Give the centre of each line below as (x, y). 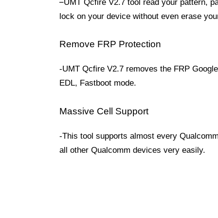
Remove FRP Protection (111, 44)
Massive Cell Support (104, 111)
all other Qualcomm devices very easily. (132, 150)
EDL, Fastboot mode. (98, 83)
